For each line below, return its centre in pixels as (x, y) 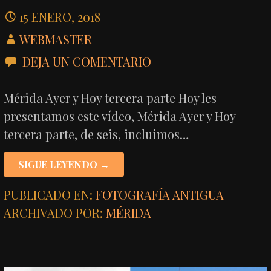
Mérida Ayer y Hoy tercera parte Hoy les (110, 97)
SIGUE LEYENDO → (64, 164)
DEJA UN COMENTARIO (87, 61)
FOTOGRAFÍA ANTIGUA (160, 194)
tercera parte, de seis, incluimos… (96, 134)
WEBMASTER (56, 39)
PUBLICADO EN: (50, 194)
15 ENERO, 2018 (60, 16)
